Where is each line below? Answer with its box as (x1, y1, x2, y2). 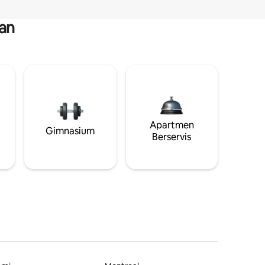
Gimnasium (46, 124, 95, 137)
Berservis (152, 130, 192, 143)
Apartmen (149, 118, 194, 131)
